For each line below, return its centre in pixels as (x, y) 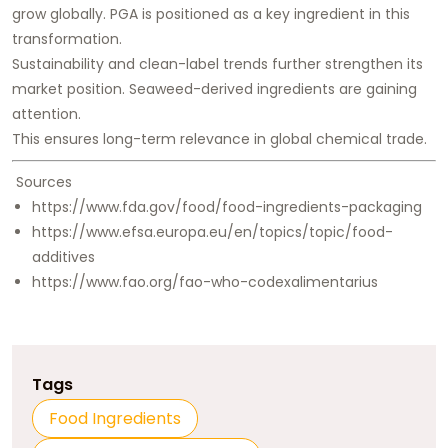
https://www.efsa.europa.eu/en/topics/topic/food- (212, 232)
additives (63, 257)
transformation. (67, 39)
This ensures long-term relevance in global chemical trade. (219, 139)
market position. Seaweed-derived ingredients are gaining (214, 89)
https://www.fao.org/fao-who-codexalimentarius (205, 282)
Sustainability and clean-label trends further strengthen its (217, 64)
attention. (46, 114)
